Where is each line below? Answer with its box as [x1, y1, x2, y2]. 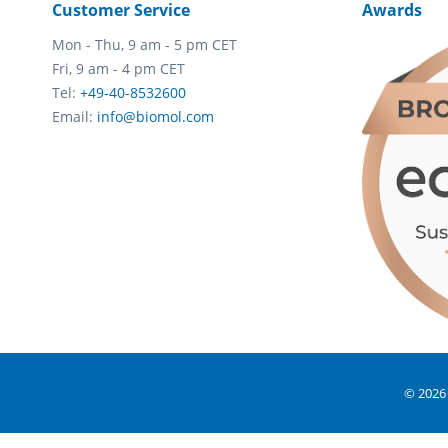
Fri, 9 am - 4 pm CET [52, 59, 185, 79]
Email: [52, 107, 97, 127]
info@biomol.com [97, 107, 214, 127]
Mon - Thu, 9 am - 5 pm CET [52, 35, 237, 55]
